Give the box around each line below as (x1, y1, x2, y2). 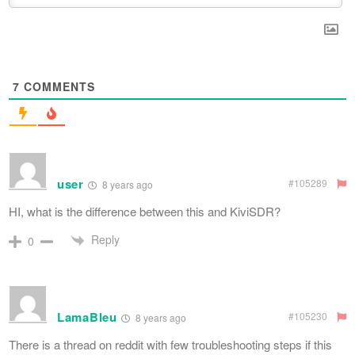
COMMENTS (20, 78, 95, 94)
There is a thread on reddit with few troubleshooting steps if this (9, 336, 332, 353)
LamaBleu (57, 308, 117, 326)
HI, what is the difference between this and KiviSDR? (9, 203, 281, 219)
